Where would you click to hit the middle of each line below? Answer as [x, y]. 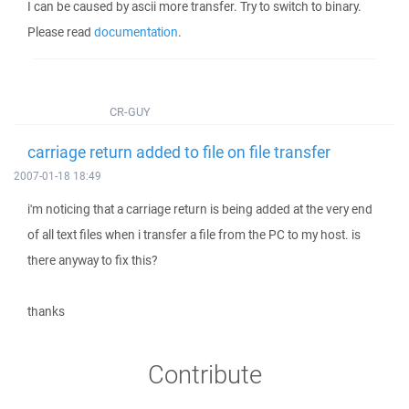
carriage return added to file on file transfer [179, 152]
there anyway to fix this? [92, 260]
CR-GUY [130, 112]
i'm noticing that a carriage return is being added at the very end [200, 209]
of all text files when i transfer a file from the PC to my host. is [194, 235]
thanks [46, 311]
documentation [136, 32]
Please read [61, 32]
